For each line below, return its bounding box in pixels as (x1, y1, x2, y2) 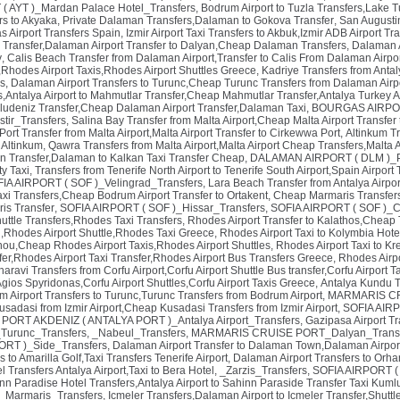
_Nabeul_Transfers (92, 327, 186, 339)
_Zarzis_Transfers (220, 364, 307, 377)
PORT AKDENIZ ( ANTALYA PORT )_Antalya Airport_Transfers (2, 314, 300, 327)
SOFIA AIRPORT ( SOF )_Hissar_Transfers (60, 202, 265, 214)
